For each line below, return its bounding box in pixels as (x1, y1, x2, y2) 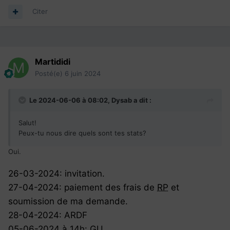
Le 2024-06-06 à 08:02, (29, 96, 111, 105)
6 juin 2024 (65, 69, 101, 78)
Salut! (18, 119, 39, 127)
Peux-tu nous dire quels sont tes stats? (18, 129, 146, 138)
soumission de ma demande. (8, 196, 128, 207)
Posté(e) (35, 69, 65, 78)
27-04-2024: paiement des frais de (8, 182, 157, 193)
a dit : (132, 96, 151, 105)
